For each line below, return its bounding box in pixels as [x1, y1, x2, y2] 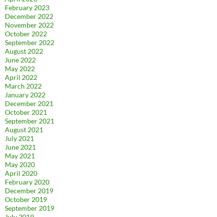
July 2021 [5, 134, 34, 142]
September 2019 [5, 203, 54, 212]
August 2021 [5, 125, 43, 134]
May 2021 [5, 151, 35, 160]
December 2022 [5, 12, 53, 20]
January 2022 [5, 90, 46, 99]
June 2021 [5, 142, 36, 151]
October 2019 [5, 195, 47, 203]
